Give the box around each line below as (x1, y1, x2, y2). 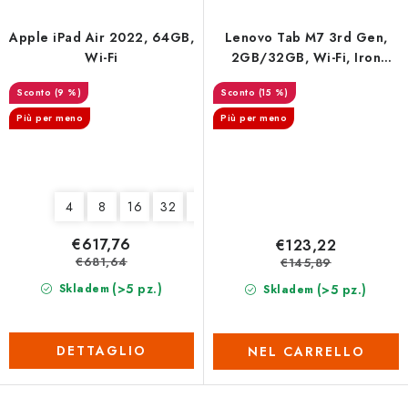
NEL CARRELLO (247, 342, 365, 361)
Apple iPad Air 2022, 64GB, (9, 28, 194, 47)
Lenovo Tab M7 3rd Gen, (224, 28, 388, 47)
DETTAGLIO (56, 342, 147, 361)
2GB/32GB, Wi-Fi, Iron (230, 48, 382, 67)
